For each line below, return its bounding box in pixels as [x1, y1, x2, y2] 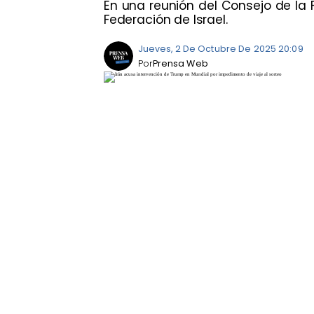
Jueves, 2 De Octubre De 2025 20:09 [137, 43, 303, 55]
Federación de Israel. [103, 11, 228, 29]
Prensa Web [152, 57, 208, 70]
